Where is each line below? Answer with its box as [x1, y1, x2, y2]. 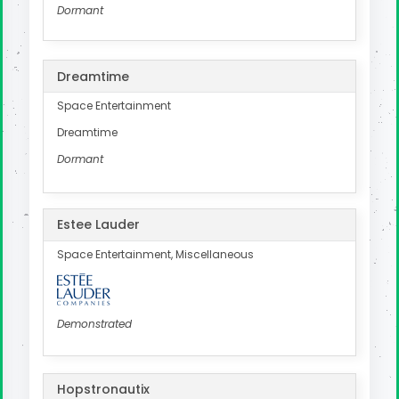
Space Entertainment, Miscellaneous [57, 246, 254, 262]
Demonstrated [57, 315, 132, 331]
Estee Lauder [57, 216, 140, 234]
